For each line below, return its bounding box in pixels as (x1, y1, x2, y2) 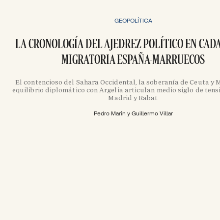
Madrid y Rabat (108, 93, 158, 103)
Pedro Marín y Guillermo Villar (93, 110, 173, 117)
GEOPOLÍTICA (114, 16, 152, 24)
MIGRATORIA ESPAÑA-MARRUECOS (61, 51, 205, 67)
